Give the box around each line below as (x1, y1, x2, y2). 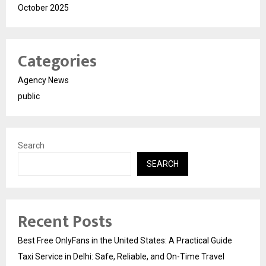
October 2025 (18, 2, 69, 12)
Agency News (18, 75, 69, 85)
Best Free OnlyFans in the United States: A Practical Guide (18, 235, 232, 245)
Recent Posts (18, 207, 112, 236)
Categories (18, 47, 97, 75)
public (18, 91, 40, 101)
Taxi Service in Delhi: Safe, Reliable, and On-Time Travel (18, 251, 224, 261)
